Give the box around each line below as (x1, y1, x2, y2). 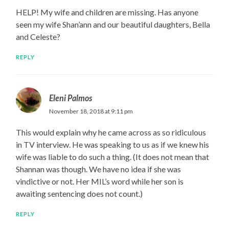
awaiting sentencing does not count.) (16, 189, 143, 199)
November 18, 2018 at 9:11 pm (49, 107, 133, 116)
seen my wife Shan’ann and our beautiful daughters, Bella (16, 19, 211, 30)
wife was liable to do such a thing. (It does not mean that (16, 152, 210, 162)
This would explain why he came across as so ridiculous (16, 127, 207, 138)
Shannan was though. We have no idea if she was (16, 164, 181, 174)
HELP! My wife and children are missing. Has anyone (16, 7, 199, 17)
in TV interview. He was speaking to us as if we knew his (16, 140, 210, 150)
